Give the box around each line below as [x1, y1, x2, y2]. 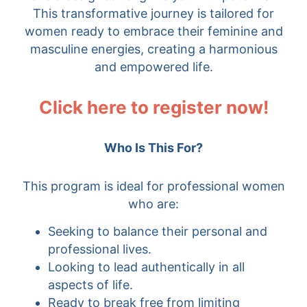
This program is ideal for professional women [22, 179, 285, 193]
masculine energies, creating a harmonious [29, 42, 278, 56]
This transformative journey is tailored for [33, 6, 274, 21]
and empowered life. [94, 60, 213, 74]
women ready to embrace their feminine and [24, 24, 283, 38]
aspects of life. [48, 278, 133, 292]
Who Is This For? [104, 140, 203, 155]
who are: [128, 197, 179, 211]
